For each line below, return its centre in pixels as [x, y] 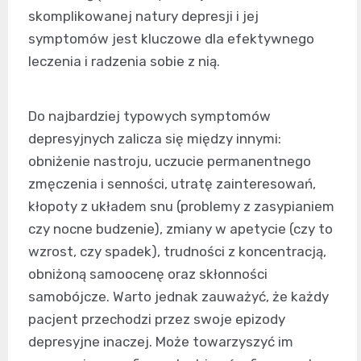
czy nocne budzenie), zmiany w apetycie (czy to [180, 229]
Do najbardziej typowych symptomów [149, 116]
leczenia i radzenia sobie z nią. [124, 62]
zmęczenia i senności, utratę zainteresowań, [172, 184]
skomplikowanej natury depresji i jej [143, 17]
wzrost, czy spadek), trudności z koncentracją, [177, 252]
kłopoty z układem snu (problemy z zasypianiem [181, 207]
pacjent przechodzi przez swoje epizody [157, 320]
